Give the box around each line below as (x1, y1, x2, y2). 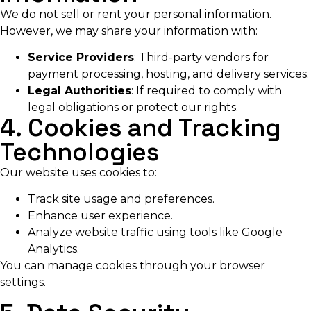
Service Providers (28, 50, 134, 64)
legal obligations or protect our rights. (28, 100, 238, 114)
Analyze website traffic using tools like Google (28, 226, 283, 239)
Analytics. (28, 242, 79, 256)
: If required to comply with (131, 83, 282, 97)
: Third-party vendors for (134, 50, 269, 64)
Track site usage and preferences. (28, 192, 215, 206)
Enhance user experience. (28, 209, 173, 223)
